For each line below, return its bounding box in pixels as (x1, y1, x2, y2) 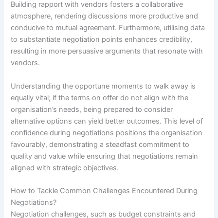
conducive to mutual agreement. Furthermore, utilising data (11, 23, 205, 33)
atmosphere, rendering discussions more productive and (11, 12, 199, 21)
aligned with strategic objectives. (11, 163, 119, 172)
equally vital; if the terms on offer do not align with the (11, 93, 189, 102)
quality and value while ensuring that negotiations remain (11, 151, 199, 161)
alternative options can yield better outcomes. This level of (11, 116, 203, 126)
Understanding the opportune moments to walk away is (11, 81, 196, 91)
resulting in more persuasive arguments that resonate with (11, 47, 203, 56)
